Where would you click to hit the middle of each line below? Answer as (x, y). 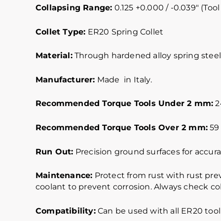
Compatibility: (66, 211)
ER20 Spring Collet (125, 32)
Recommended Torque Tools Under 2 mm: (125, 104)
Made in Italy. (123, 79)
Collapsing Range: (74, 8)
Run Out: (55, 151)
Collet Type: (61, 32)
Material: (54, 56)
